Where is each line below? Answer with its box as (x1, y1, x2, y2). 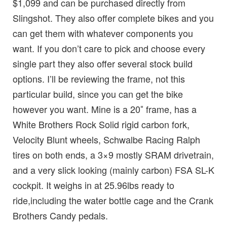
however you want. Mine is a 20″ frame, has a (13, 102, 197, 116)
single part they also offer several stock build (13, 57, 193, 70)
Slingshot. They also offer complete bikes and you (13, 11, 214, 25)
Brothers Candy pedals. (13, 209, 108, 222)
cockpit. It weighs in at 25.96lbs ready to (13, 178, 174, 192)
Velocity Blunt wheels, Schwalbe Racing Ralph (13, 133, 200, 146)
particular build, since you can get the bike (13, 87, 183, 101)
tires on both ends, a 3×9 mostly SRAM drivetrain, (13, 148, 214, 162)
